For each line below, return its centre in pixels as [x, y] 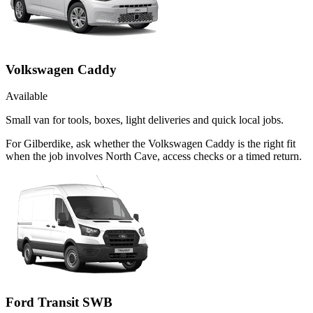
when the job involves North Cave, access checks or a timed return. [154, 156]
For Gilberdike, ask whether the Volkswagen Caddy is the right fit [151, 144]
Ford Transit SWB [59, 303]
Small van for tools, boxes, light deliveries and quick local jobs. [145, 120]
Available [27, 96]
